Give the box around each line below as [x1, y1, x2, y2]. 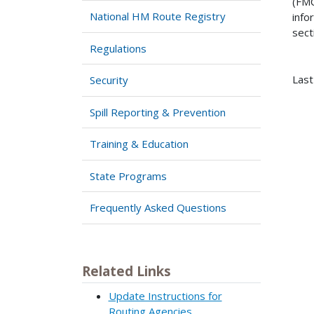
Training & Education [90, 137, 189, 151]
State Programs [90, 168, 168, 183]
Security [90, 73, 129, 88]
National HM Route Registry [90, 9, 226, 24]
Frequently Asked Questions [90, 200, 227, 215]
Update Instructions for [108, 289, 222, 303]
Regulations [90, 41, 147, 55]
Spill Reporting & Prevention [90, 104, 226, 119]
